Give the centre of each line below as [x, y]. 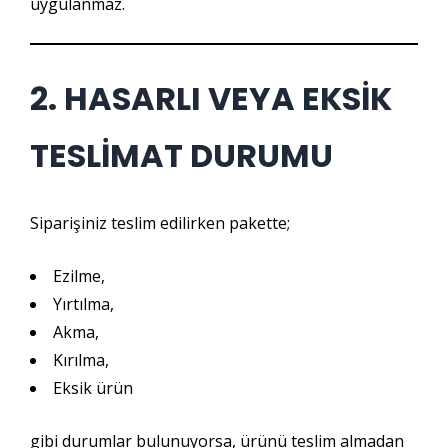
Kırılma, [81, 360]
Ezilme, [79, 276]
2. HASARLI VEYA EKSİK [211, 98]
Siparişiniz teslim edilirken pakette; [160, 223]
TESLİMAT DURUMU [181, 155]
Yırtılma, [83, 304]
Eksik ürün [93, 388]
